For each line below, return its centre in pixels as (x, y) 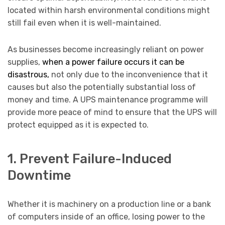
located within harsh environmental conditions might (109, 11)
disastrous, (28, 75)
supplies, (25, 62)
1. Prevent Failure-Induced (90, 158)
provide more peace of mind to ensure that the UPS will (112, 113)
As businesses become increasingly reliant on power (106, 50)
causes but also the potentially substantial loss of (102, 87)
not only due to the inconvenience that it (129, 75)
